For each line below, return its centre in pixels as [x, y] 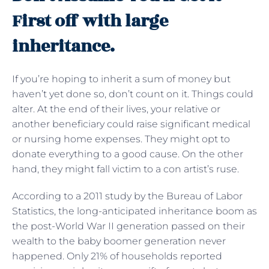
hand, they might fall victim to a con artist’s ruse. [127, 169]
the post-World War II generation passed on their [128, 226]
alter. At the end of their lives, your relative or [116, 109]
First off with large [90, 21]
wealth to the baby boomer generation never [119, 241]
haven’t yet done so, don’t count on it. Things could [133, 94]
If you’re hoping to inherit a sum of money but [121, 79]
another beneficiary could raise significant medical [131, 124]
